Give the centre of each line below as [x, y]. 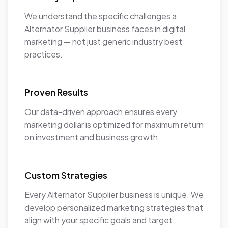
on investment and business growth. [92, 137]
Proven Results [56, 92]
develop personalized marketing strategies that [114, 207]
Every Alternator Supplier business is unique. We [114, 195]
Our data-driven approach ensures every [101, 112]
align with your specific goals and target [98, 220]
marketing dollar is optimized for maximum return [114, 124]
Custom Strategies [66, 175]
